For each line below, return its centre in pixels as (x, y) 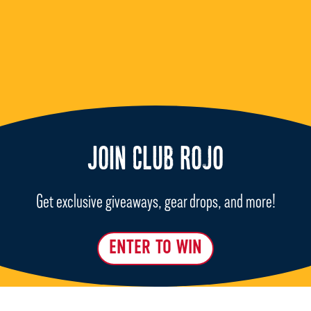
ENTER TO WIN (155, 247)
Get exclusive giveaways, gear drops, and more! (155, 201)
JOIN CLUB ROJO (155, 162)
